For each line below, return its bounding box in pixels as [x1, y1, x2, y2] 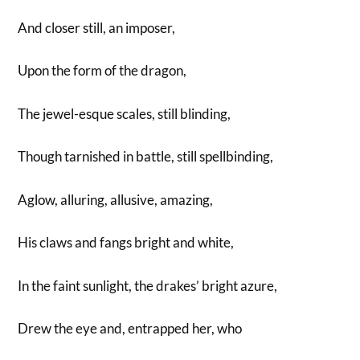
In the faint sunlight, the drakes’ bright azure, [18, 276, 278, 294]
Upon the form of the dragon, [18, 62, 190, 80]
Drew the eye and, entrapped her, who [18, 320, 245, 337]
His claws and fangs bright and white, [18, 234, 235, 252]
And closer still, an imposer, [18, 18, 176, 36]
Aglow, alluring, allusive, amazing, [18, 190, 214, 208]
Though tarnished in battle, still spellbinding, [18, 148, 274, 166]
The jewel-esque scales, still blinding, [18, 104, 231, 122]
